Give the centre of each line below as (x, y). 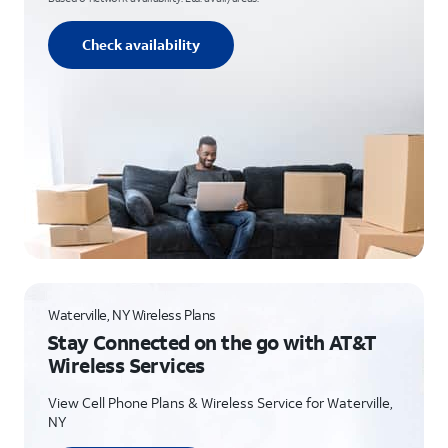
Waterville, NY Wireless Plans (132, 314)
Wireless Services (126, 365)
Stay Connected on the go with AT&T (212, 342)
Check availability (141, 44)
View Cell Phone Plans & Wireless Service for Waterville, (220, 402)
